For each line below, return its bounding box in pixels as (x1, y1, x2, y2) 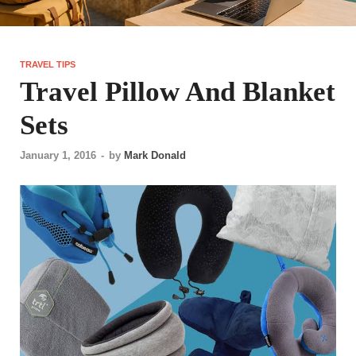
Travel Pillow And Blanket (20, 76, 335, 108)
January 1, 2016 (20, 149, 96, 162)
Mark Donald (124, 149, 186, 162)
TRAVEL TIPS (20, 60, 75, 70)
